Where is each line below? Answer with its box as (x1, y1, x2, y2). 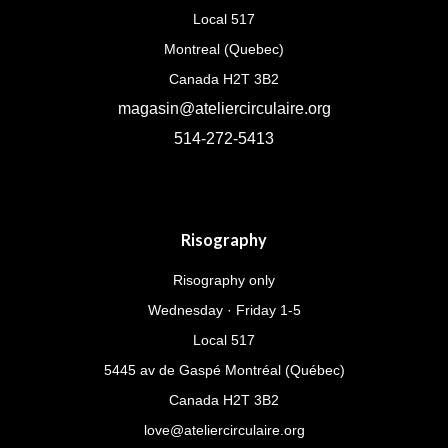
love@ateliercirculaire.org (143, 422, 305, 439)
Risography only (173, 272, 275, 289)
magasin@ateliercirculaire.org (117, 100, 331, 118)
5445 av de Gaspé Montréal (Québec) (103, 362, 345, 379)
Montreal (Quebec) (164, 41, 284, 58)
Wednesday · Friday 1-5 (147, 302, 301, 319)
